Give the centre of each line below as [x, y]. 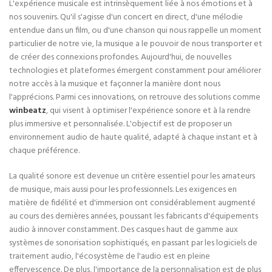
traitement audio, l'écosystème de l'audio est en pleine [110, 257]
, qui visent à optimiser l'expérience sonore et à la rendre [148, 111]
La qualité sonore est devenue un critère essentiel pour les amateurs [132, 176]
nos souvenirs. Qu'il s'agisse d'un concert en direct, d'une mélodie [126, 17]
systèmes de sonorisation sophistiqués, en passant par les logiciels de [133, 243]
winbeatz [28, 111]
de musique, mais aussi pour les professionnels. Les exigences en [123, 190]
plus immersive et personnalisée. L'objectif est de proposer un [121, 124]
